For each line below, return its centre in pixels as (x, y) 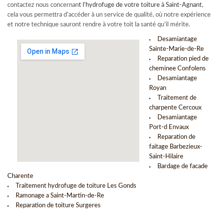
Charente (20, 176)
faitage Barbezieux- (176, 147)
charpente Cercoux (175, 108)
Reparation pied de (183, 59)
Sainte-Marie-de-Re (176, 49)
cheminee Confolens (177, 69)
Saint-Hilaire (166, 157)
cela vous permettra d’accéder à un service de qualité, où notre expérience (109, 15)
